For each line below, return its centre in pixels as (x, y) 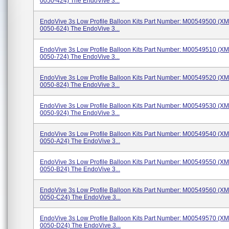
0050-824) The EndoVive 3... (80, 85)
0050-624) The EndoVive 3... (80, 29)
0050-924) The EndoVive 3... (80, 113)
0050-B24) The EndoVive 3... (80, 169)
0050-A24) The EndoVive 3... (80, 141)
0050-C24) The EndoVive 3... (80, 197)
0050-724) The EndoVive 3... (80, 57)
